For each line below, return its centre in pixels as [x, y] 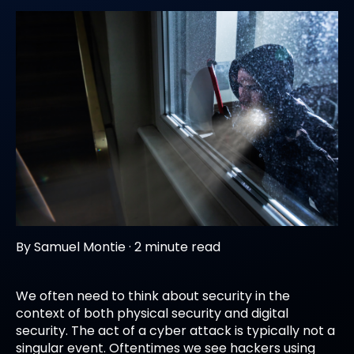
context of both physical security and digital [152, 314]
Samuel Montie [80, 247]
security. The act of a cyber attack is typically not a [175, 331]
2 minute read [177, 247]
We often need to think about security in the [153, 296]
